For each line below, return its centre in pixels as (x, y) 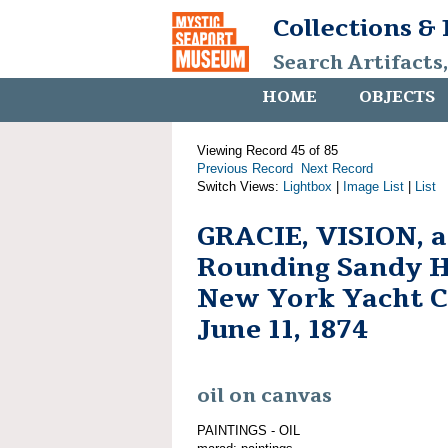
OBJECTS (397, 97)
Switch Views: (240, 186)
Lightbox (307, 186)
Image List (373, 186)
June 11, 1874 (282, 329)
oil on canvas (264, 396)
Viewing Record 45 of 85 (267, 150)
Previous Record (245, 168)
